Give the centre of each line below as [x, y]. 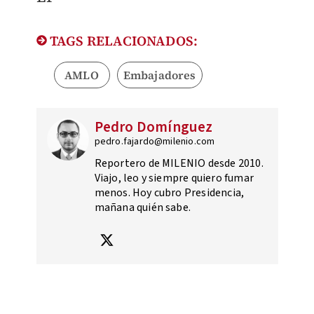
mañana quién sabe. [143, 208]
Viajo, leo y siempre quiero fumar [174, 178]
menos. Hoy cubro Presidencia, [169, 193]
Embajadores [159, 75]
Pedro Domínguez [153, 127]
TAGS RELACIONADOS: [122, 41]
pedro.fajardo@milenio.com [155, 142]
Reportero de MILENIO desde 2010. [179, 164]
